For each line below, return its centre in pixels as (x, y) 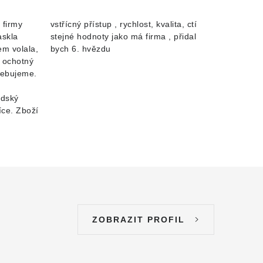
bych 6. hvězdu (80, 49)
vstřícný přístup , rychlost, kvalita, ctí (123, 24)
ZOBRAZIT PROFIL (139, 220)
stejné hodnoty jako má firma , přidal (123, 36)
